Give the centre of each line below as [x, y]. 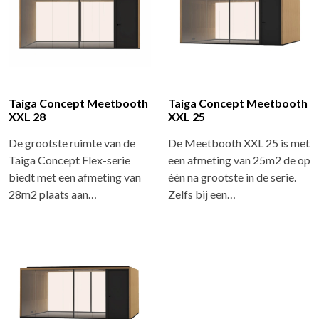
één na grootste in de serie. [232, 177]
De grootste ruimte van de [72, 142]
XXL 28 [27, 116]
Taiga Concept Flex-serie [69, 159]
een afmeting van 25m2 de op [239, 159]
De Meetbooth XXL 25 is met [239, 142]
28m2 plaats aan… [53, 194]
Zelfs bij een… [202, 194]
